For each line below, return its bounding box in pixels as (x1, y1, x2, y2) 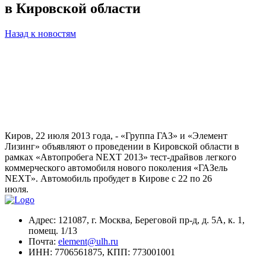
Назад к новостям (5, 28, 76, 39)
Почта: (28, 236, 58, 247)
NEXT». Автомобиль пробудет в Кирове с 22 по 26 (5, 173, 212, 184)
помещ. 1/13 (28, 226, 77, 236)
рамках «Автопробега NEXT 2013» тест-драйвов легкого (5, 152, 236, 163)
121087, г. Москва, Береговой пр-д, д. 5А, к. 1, (56, 215, 245, 226)
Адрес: (28, 215, 56, 226)
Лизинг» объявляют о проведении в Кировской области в (5, 141, 239, 152)
